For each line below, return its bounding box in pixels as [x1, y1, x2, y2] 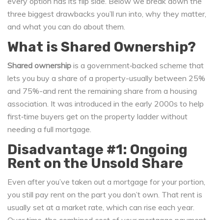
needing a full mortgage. [7, 124, 91, 135]
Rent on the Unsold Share [7, 155, 183, 172]
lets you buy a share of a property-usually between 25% [7, 73, 205, 83]
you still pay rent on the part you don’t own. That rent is [7, 190, 202, 200]
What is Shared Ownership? [7, 39, 196, 55]
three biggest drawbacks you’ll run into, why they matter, [7, 9, 206, 19]
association [7, 99, 47, 109]
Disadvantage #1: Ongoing [7, 141, 188, 158]
